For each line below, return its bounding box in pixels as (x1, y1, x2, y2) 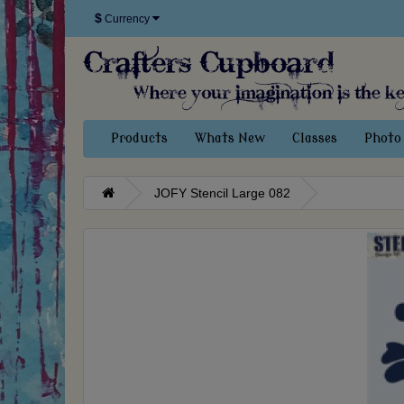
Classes (292, 132, 337, 146)
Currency (105, 12, 150, 25)
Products (111, 132, 168, 146)
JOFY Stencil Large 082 (154, 186, 290, 201)
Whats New (195, 132, 265, 146)
